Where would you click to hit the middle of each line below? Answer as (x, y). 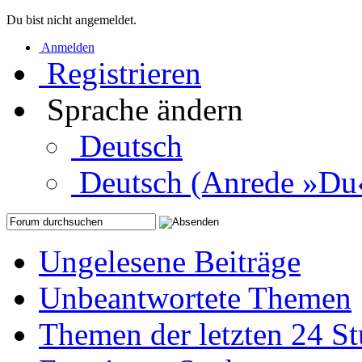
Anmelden (68, 47)
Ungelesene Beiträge (170, 261)
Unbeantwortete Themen (195, 298)
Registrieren (124, 73)
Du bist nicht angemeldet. (72, 20)
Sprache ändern (145, 109)
